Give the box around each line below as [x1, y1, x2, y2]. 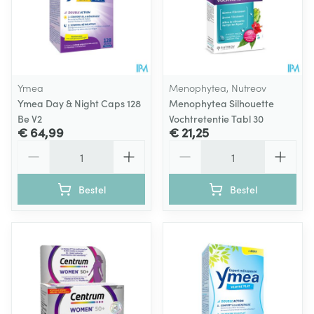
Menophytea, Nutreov [169, 81, 266, 95]
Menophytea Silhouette [169, 96, 274, 110]
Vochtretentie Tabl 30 [169, 111, 264, 125]
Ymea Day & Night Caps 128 [18, 96, 141, 110]
